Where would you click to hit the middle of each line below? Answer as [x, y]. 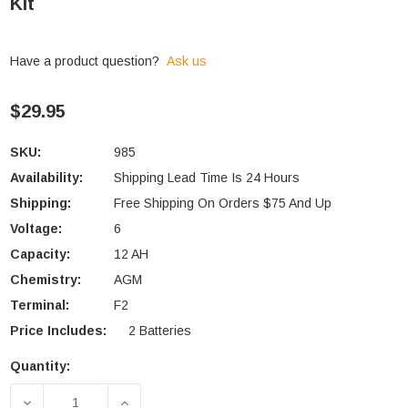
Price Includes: [58, 331]
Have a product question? [85, 61]
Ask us [187, 61]
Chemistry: [46, 280]
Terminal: [40, 305]
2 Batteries [160, 331]
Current [36, 372]
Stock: [31, 394]
